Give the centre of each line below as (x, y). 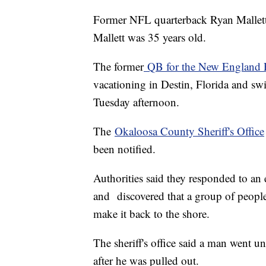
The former (118, 66)
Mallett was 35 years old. (150, 37)
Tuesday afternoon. (138, 102)
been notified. (126, 149)
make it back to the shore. (151, 214)
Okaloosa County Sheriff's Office (189, 131)
